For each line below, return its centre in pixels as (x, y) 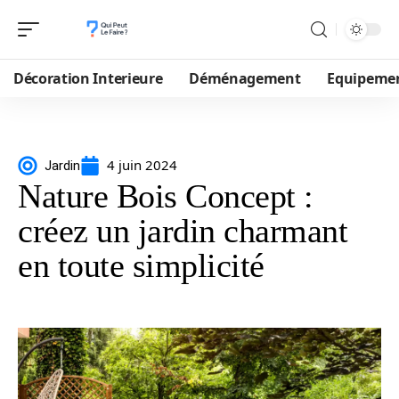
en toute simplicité (141, 265)
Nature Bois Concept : (166, 196)
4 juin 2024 (142, 165)
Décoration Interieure (88, 78)
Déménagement (245, 78)
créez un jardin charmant (183, 231)
